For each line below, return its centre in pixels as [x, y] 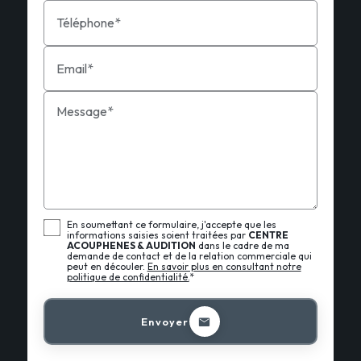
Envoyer [165, 321]
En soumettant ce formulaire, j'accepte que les [171, 225]
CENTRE [268, 235]
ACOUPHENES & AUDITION [131, 246]
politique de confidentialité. [128, 277]
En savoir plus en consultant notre [224, 267]
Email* [75, 69]
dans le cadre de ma [242, 246]
